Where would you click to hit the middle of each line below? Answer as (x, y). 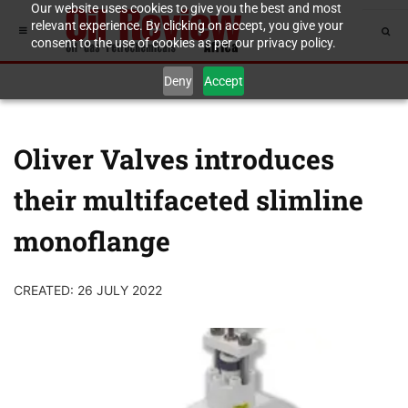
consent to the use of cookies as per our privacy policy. (183, 43)
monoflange (92, 241)
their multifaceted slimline (189, 200)
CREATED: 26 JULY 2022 (88, 290)
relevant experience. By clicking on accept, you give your (187, 25)
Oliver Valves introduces (174, 159)
